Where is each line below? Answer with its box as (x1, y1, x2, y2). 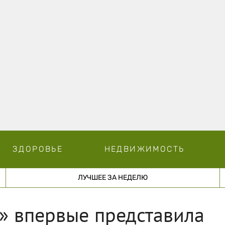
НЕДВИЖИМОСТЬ (104, 144, 185, 154)
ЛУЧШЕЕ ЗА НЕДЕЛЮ (77, 173, 148, 182)
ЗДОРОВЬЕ (12, 144, 63, 154)
